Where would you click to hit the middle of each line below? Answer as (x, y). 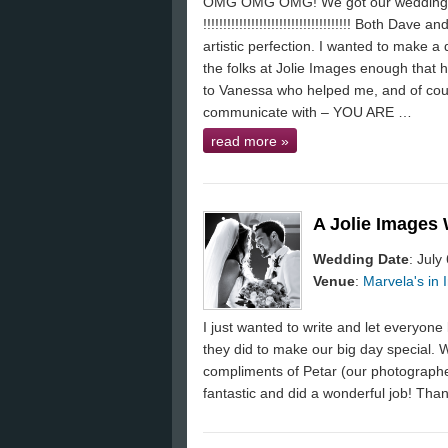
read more (246, 141)
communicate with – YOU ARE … (307, 112)
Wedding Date (361, 259)
